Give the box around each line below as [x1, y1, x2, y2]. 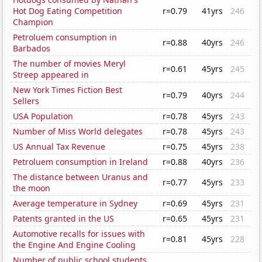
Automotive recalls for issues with [13, 228, 146, 240]
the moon [13, 182, 51, 194]
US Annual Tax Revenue [13, 141, 106, 153]
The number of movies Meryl [13, 58, 126, 70]
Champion [13, 16, 54, 28]
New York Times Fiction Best [13, 84, 123, 96]
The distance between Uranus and [13, 171, 149, 183]
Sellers [13, 95, 40, 107]
